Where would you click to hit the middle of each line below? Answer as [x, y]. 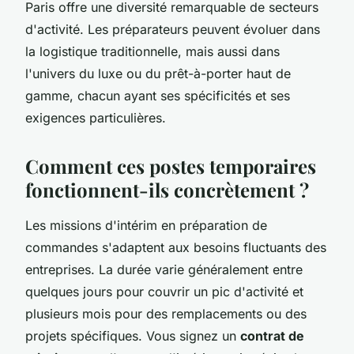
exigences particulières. [96, 117]
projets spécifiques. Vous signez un [133, 335]
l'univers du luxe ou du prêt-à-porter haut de [158, 73]
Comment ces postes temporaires [171, 166]
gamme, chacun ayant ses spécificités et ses [158, 95]
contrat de [272, 335]
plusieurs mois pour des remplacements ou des [166, 313]
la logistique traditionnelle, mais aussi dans [153, 51]
